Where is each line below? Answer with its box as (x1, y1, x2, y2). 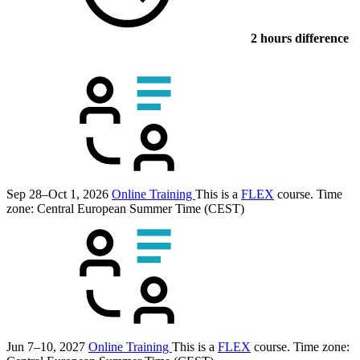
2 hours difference (247, 31, 349, 46)
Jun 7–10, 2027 (6, 339, 85, 354)
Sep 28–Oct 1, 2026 (6, 186, 108, 201)
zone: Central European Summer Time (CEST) (6, 201, 244, 215)
